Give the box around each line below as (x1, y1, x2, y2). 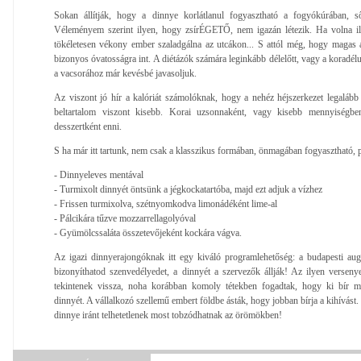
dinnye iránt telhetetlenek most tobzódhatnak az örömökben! (54, 309, 282, 321)
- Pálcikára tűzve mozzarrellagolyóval (54, 212, 196, 224)
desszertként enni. (54, 120, 122, 132)
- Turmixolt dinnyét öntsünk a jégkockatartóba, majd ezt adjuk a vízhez (54, 183, 322, 195)
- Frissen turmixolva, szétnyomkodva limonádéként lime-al (54, 197, 277, 210)
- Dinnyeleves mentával (54, 168, 143, 180)
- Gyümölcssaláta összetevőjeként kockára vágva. (54, 226, 242, 239)
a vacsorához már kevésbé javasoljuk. (54, 67, 197, 79)
